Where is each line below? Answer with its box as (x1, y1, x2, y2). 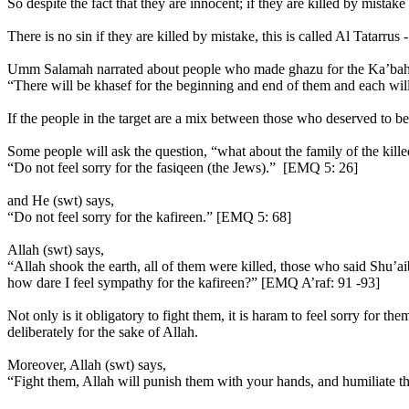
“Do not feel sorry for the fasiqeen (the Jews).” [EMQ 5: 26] (7, 160, 358, 175)
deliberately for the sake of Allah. (7, 324, 198, 340)
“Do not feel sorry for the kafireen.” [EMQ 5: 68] (7, 209, 291, 225)
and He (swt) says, (7, 193, 114, 208)
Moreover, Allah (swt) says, (7, 357, 166, 372)
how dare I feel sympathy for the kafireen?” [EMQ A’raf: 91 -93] (7, 275, 380, 290)
